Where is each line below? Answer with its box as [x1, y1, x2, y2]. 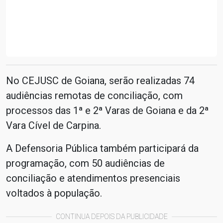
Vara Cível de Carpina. [6, 119, 101, 131]
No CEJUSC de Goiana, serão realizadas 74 [6, 75, 195, 87]
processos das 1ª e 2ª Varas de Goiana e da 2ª [6, 105, 209, 116]
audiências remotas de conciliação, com [6, 90, 183, 102]
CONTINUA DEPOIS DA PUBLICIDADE [55, 213, 168, 221]
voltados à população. [6, 187, 102, 199]
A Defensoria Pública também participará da [6, 142, 199, 154]
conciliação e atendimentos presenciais [6, 172, 180, 184]
